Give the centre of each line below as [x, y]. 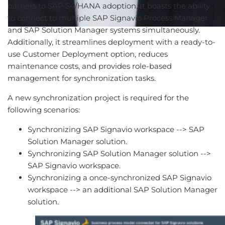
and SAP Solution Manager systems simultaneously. [104, 30]
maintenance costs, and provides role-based [90, 66]
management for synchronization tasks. [82, 78]
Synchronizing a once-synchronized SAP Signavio [120, 178]
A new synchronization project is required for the [98, 98]
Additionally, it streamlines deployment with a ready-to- [111, 42]
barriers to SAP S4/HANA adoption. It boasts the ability [109, 6]
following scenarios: [44, 110]
